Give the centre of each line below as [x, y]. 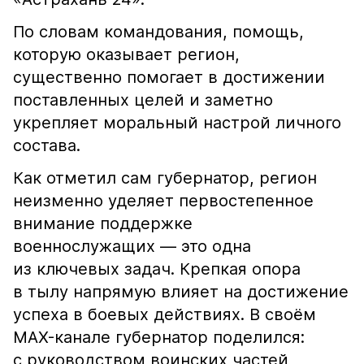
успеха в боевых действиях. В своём [165, 314]
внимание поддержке [103, 223]
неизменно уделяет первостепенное [163, 201]
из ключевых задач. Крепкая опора [157, 269]
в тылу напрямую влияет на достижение [181, 292]
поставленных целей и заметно [143, 100]
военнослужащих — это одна [132, 246]
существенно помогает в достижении [169, 77]
